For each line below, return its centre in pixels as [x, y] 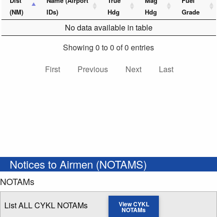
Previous [93, 69]
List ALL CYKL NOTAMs [46, 205]
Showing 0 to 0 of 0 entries [108, 47]
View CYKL [134, 204]
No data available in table [108, 28]
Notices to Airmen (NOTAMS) [78, 164]
